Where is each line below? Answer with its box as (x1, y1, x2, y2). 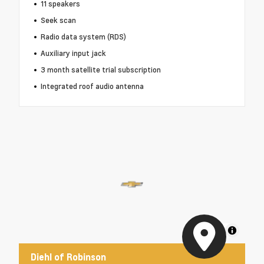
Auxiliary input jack (40, 48, 106, 59)
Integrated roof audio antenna (40, 81, 144, 92)
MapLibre (192, 225, 223, 236)
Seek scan (40, 15, 76, 26)
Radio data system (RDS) (40, 31, 126, 42)
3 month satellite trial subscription (40, 64, 161, 75)
